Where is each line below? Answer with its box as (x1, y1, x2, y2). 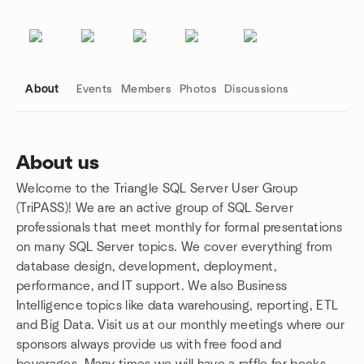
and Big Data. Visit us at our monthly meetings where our (16, 318, 344, 331)
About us (16, 154, 99, 173)
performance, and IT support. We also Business (16, 279, 288, 292)
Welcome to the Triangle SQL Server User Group (16, 182, 298, 195)
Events (76, 84, 113, 95)
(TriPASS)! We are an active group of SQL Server (16, 201, 294, 214)
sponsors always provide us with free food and (16, 338, 282, 351)
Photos (180, 84, 217, 95)
